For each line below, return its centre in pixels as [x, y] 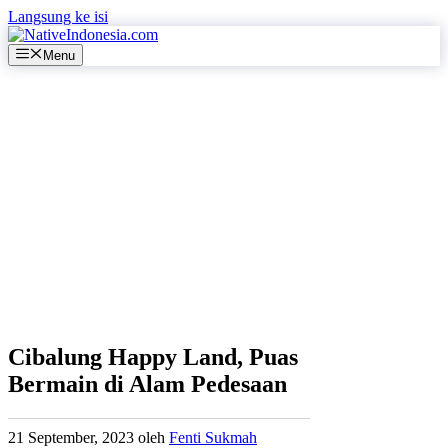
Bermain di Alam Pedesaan [147, 384]
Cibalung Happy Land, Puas [153, 357]
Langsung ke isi [58, 16]
